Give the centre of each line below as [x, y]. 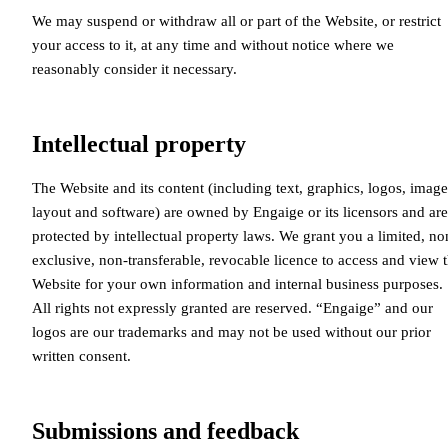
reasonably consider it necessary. [134, 68]
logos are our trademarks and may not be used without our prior [231, 331]
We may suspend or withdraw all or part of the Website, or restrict [236, 20]
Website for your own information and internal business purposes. [237, 283]
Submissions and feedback [165, 430]
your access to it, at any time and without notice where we [213, 44]
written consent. [81, 355]
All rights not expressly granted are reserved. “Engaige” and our [232, 307]
